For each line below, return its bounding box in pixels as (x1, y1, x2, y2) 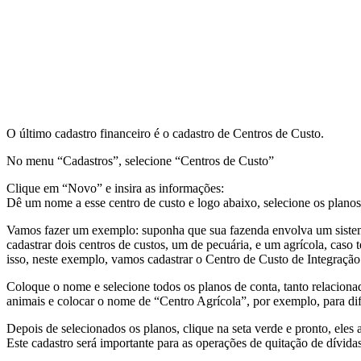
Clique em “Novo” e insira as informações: (6, 180, 224, 195)
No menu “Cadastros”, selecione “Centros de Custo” (6, 153, 274, 168)
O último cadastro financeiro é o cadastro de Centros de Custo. (6, 126, 324, 140)
